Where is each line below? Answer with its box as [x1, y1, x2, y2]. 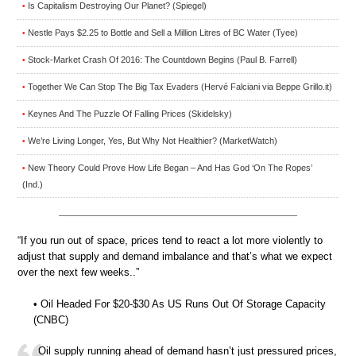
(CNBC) [33, 313, 68, 326]
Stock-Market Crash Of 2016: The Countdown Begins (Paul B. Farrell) [28, 55, 297, 65]
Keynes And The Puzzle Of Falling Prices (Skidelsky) [28, 109, 232, 119]
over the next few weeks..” [17, 266, 139, 279]
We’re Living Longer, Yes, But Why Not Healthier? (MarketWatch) [28, 136, 277, 146]
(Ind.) [22, 180, 43, 190]
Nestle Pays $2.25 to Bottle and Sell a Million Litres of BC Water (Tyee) [28, 28, 298, 38]
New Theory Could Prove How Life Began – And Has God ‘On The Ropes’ [28, 163, 312, 173]
